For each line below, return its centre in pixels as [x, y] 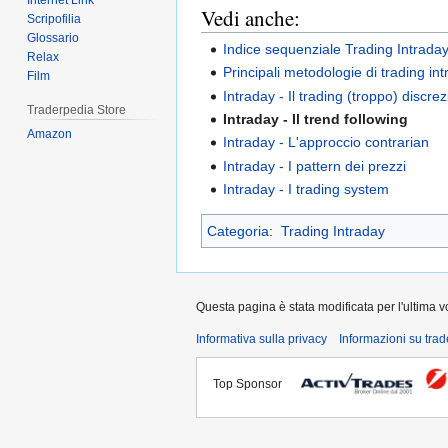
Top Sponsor [252, 384]
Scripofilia [54, 19]
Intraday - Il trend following [316, 119]
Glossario [53, 38]
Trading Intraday [332, 231]
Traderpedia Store [77, 110]
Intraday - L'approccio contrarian [326, 142]
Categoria [238, 231]
